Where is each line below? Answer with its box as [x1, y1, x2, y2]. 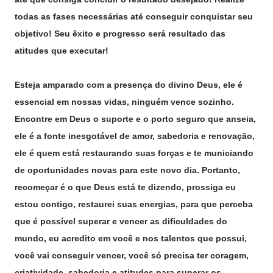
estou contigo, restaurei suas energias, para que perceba [15, 199, 253, 209]
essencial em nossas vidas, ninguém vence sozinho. [15, 97, 234, 107]
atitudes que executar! [15, 46, 108, 55]
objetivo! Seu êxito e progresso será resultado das [15, 29, 225, 38]
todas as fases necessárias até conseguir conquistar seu [15, 12, 253, 21]
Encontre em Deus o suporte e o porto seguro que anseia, [15, 114, 256, 124]
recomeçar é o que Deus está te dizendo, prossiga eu [15, 182, 236, 192]
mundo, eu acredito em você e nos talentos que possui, [15, 233, 247, 243]
